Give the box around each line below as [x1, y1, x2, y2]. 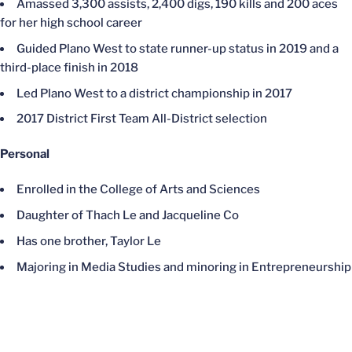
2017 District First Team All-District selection [16, 112, 267, 126]
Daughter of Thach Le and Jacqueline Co [16, 208, 239, 222]
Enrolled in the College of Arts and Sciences [16, 182, 260, 197]
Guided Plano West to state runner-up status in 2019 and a [16, 41, 339, 56]
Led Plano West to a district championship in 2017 [16, 86, 292, 101]
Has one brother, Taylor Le [16, 233, 161, 248]
